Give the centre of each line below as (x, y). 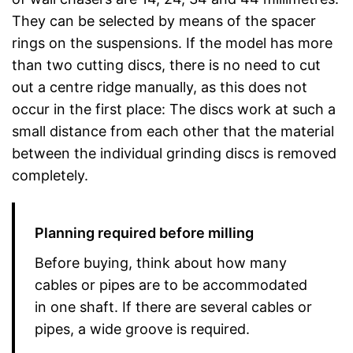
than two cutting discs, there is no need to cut (166, 65)
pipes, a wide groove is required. (142, 329)
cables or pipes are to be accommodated (171, 284)
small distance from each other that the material (173, 131)
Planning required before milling (144, 232)
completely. (50, 175)
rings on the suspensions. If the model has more (172, 43)
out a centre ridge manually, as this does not (160, 87)
